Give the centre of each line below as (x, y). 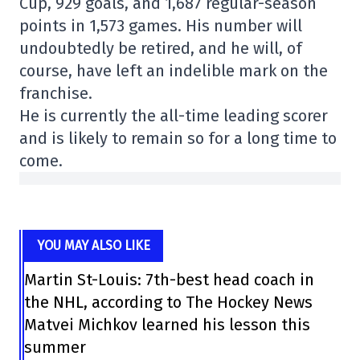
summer (55, 347)
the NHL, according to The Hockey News (168, 302)
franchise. (56, 93)
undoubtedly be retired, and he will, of (161, 48)
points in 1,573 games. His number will (161, 26)
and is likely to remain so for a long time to (178, 138)
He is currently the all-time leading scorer (174, 116)
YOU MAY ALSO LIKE (93, 245)
